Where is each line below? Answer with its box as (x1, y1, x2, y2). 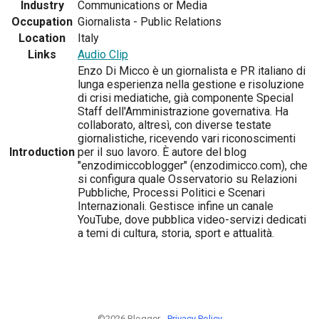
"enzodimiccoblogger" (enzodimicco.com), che (78, 158, 308, 172)
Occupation (11, 14, 73, 28)
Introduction (9, 145, 75, 159)
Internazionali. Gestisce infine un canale (78, 199, 273, 213)
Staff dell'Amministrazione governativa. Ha (78, 104, 288, 118)
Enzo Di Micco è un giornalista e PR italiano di (78, 63, 305, 78)
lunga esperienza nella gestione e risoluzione (78, 77, 304, 91)
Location (19, 31, 66, 45)
